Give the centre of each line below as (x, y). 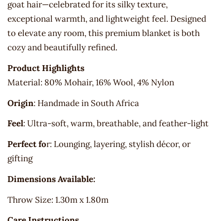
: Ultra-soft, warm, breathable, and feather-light (116, 124)
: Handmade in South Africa (86, 103)
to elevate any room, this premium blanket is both (104, 33)
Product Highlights (46, 68)
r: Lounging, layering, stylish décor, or (118, 144)
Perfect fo (27, 144)
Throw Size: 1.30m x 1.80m (58, 200)
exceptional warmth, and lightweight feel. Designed (107, 19)
